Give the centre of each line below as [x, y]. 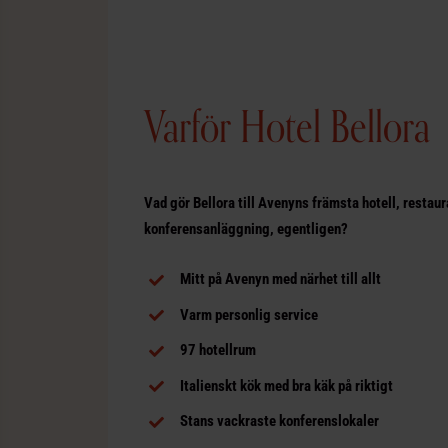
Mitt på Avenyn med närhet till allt [280, 279]
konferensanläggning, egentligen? [245, 229]
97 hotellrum [217, 350]
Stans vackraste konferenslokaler [279, 421]
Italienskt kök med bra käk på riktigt [286, 385]
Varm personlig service [248, 314]
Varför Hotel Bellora [286, 126]
